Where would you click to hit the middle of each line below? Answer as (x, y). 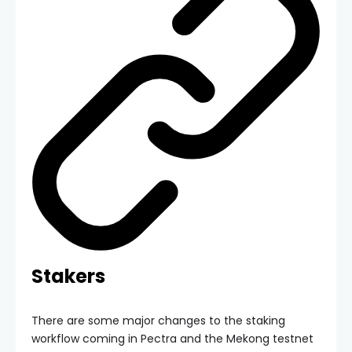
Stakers (68, 277)
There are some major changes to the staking (158, 321)
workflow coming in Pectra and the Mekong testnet (172, 339)
